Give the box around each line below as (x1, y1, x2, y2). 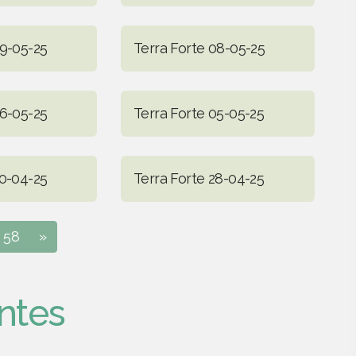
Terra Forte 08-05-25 (133, 39, 265, 56)
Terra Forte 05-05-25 (133, 104, 265, 122)
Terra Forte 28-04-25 (133, 169, 265, 187)
